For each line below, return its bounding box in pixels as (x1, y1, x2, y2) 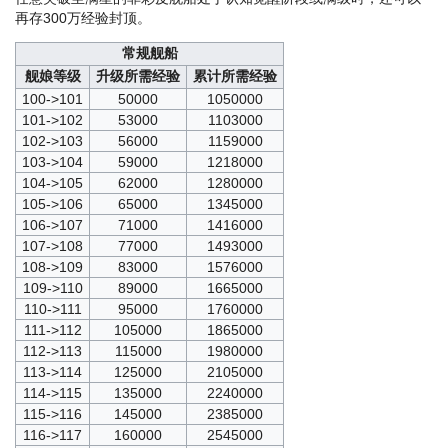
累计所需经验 (193, 67, 277, 84)
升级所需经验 (96, 67, 180, 84)
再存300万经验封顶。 (15, 9, 151, 26)
